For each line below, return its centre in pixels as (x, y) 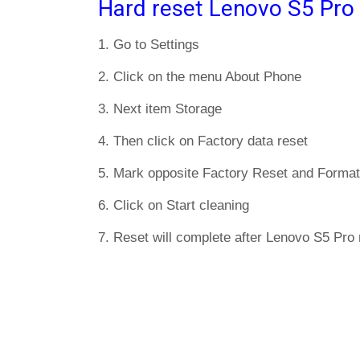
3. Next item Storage (160, 109)
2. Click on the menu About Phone (200, 77)
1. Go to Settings (149, 45)
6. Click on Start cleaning (174, 205)
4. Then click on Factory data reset (203, 141)
